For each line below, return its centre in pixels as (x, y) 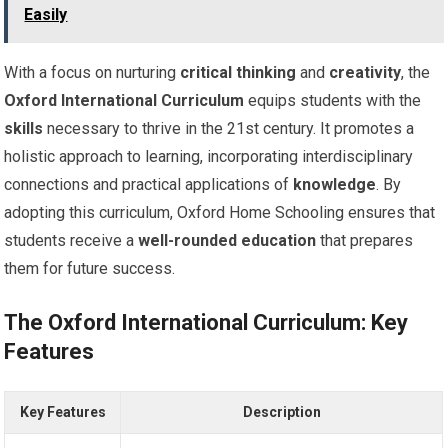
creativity (365, 72)
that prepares (365, 240)
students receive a (71, 240)
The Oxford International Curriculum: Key (206, 322)
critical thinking (238, 72)
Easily (46, 14)
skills (24, 128)
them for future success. (90, 268)
